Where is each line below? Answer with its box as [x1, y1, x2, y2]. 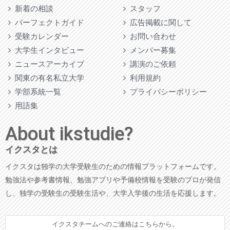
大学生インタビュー [11, 45, 84, 55]
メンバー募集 [126, 45, 176, 55]
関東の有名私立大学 [11, 73, 84, 83]
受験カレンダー [11, 31, 69, 41]
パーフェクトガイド [11, 17, 84, 27]
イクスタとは [5, 144, 57, 155]
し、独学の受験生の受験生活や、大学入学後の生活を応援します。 [5, 188, 221, 197]
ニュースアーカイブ [11, 59, 84, 69]
